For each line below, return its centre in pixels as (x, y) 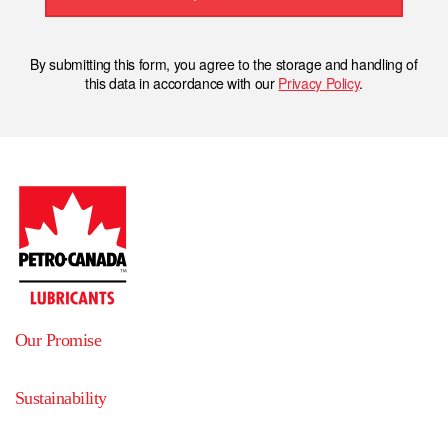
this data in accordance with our (181, 83)
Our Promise (58, 340)
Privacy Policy (319, 83)
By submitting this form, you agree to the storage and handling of (224, 64)
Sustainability (61, 398)
